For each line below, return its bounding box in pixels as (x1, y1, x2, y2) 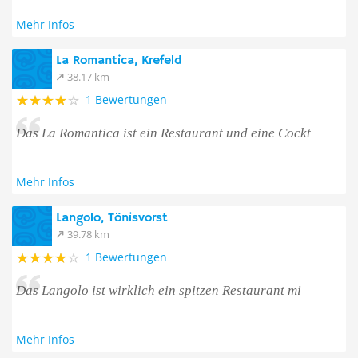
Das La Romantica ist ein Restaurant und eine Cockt (16, 125, 311, 141)
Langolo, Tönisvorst (56, 210, 168, 226)
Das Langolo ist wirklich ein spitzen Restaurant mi (16, 283, 301, 298)
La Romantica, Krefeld (56, 53, 181, 69)
